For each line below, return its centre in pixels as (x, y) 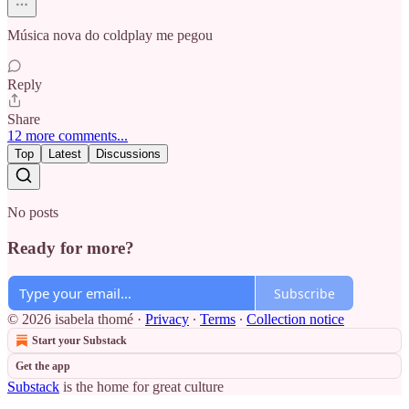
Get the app (43, 367)
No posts (33, 212)
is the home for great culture (142, 387)
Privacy (167, 320)
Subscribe (304, 293)
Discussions (128, 153)
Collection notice (295, 320)
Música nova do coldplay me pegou (110, 35)
